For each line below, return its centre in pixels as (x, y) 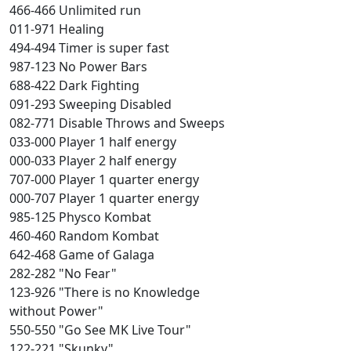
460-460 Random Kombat (84, 236)
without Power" (56, 311)
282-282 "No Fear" (63, 273)
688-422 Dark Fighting (74, 85)
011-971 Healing (57, 29)
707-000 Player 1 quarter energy (104, 179)
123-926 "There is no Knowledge (105, 292)
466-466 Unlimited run (75, 10)
